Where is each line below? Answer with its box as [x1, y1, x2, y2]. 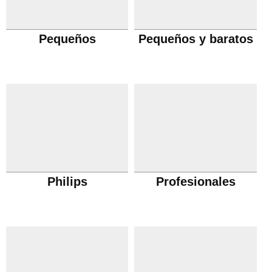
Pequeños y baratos [138, 32, 253, 46]
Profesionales [155, 175, 236, 188]
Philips [47, 175, 87, 188]
